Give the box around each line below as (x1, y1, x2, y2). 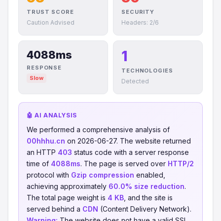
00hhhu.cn (27, 137, 65, 145)
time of (27, 159, 51, 168)
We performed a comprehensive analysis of (27, 125, 170, 134)
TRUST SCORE (27, 8, 74, 15)
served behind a (27, 205, 82, 213)
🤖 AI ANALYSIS (27, 111, 77, 119)
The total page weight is (27, 193, 108, 202)
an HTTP (27, 148, 58, 156)
